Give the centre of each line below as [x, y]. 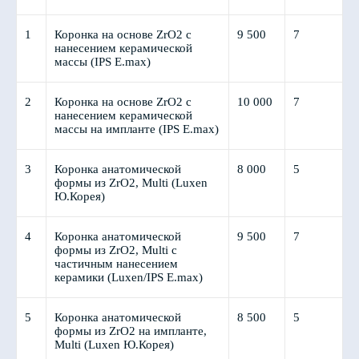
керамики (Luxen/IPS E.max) [129, 277]
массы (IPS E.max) [103, 62]
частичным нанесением [116, 264]
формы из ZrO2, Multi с [116, 250]
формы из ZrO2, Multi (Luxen [131, 183]
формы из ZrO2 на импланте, [131, 331]
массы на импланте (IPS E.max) [137, 129]
